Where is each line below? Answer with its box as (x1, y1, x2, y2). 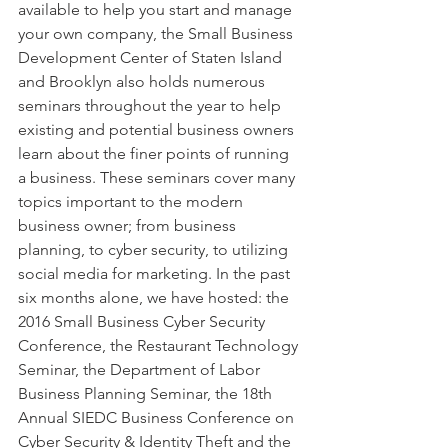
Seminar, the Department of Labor (18, 360, 264, 379)
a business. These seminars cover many (18, 168, 299, 187)
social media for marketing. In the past (18, 264, 294, 283)
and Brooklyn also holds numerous (18, 72, 269, 91)
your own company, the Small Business (18, 24, 297, 43)
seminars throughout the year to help (18, 96, 285, 115)
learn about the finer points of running (18, 144, 293, 163)
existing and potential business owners (18, 120, 298, 139)
